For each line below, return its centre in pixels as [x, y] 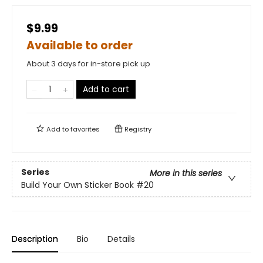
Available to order [80, 45]
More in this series [186, 173]
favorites [85, 129]
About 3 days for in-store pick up [88, 63]
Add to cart [106, 89]
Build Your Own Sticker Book [77, 185]
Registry [137, 129]
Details [121, 239]
